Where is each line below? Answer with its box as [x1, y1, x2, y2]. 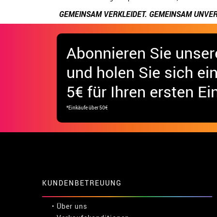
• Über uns [52, 201, 87, 211]
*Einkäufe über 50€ [66, 104, 108, 111]
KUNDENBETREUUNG [42, 178, 122, 187]
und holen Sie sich [66, 61, 197, 82]
